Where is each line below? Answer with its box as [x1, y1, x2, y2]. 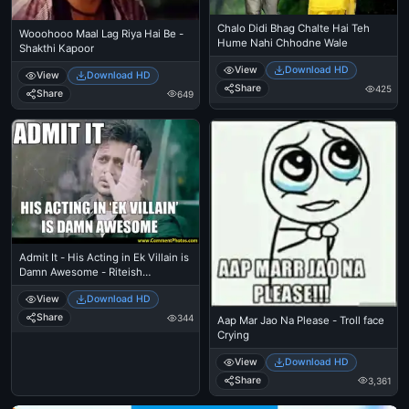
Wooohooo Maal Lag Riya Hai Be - [19, 26, 184, 40]
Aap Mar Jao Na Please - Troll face [217, 313, 384, 327]
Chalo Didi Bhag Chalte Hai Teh [217, 22, 370, 36]
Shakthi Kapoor [19, 41, 94, 55]
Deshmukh [19, 280, 72, 294]
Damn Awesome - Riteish [19, 266, 142, 279]
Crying [217, 328, 249, 341]
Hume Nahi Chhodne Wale [217, 37, 348, 50]
